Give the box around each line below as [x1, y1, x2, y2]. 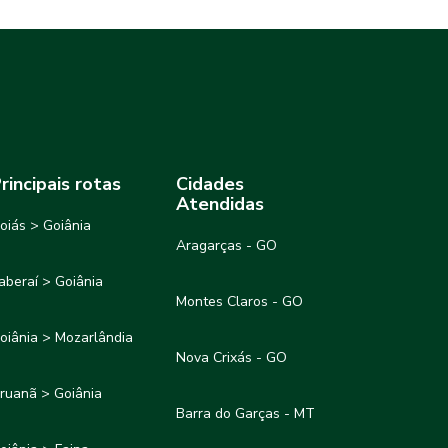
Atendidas [176, 192, 265, 217]
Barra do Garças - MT [176, 404, 316, 424]
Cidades [176, 172, 245, 197]
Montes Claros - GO [176, 292, 304, 312]
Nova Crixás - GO [176, 348, 288, 368]
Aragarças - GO [176, 236, 278, 256]
